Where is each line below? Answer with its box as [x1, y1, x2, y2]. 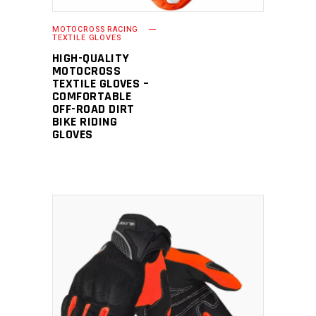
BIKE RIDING [52, 114, 117, 130]
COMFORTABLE [52, 88, 131, 104]
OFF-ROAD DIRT [52, 101, 135, 117]
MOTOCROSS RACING [52, 23, 139, 35]
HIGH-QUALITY [52, 50, 130, 66]
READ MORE [119, 293, 176, 307]
